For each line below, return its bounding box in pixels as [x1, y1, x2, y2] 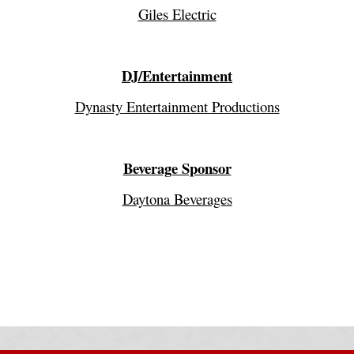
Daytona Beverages [122, 189, 232, 209]
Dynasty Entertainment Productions [74, 96, 280, 117]
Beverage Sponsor [122, 157, 232, 179]
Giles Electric [137, 4, 217, 24]
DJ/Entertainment [122, 65, 232, 87]
